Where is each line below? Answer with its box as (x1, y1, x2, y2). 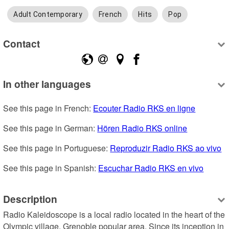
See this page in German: (3, 122, 98, 134)
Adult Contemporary (13, 10, 82, 19)
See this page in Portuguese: (3, 142, 110, 154)
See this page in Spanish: (3, 162, 99, 174)
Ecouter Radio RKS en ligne (93, 102, 196, 114)
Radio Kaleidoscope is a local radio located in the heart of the (3, 209, 225, 221)
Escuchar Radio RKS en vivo (98, 162, 204, 174)
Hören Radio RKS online (97, 122, 188, 134)
